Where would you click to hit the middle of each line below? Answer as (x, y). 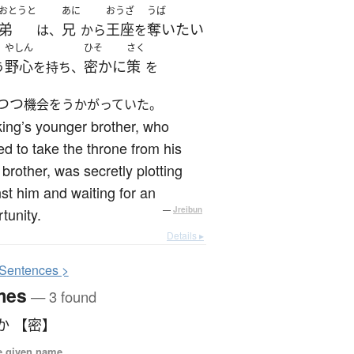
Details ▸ (185, 235)
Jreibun (188, 210)
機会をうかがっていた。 (92, 105)
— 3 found (61, 296)
